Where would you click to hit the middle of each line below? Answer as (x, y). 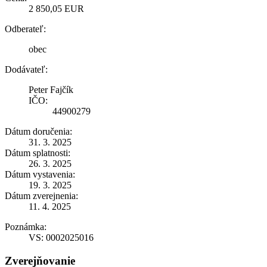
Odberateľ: (25, 29)
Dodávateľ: (26, 69)
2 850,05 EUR (56, 8)
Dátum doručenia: (38, 131)
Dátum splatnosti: (38, 153)
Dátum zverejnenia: (41, 195)
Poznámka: (26, 226)
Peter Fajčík (51, 89)
